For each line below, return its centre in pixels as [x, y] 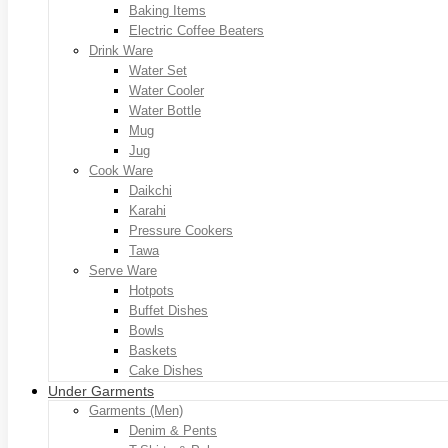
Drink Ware [121, 50]
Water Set [158, 70]
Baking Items [167, 10]
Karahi [147, 210]
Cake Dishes [166, 370]
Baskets [153, 350]
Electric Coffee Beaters [196, 30]
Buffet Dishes [168, 310]
